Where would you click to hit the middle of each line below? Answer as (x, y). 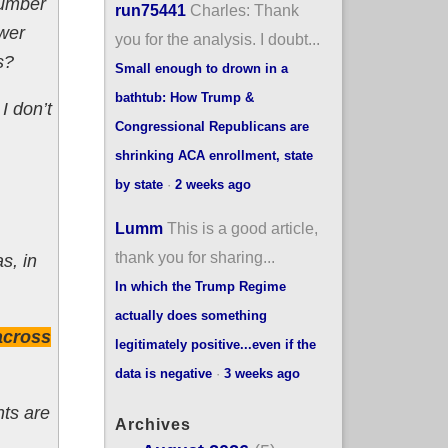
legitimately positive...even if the (215, 344)
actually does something (190, 315)
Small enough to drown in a (201, 68)
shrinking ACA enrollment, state (213, 155)
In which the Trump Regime (200, 286)
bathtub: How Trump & (184, 97)
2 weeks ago (212, 184)
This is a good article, (242, 227)
